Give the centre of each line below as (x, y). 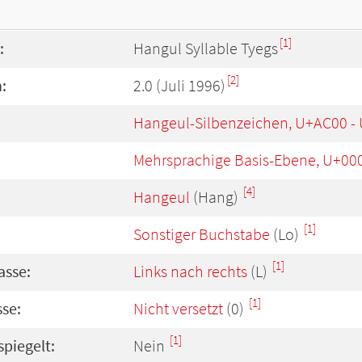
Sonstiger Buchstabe (202, 234)
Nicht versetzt (178, 309)
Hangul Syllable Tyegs (206, 48)
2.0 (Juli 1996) (179, 86)
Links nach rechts (190, 271)
